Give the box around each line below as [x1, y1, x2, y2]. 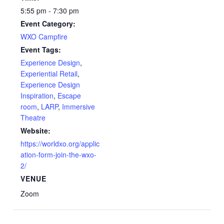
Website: [20, 125, 51, 135]
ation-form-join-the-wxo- [20, 149, 97, 159]
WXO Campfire [20, 31, 68, 41]
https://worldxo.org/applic [20, 138, 100, 148]
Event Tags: [20, 44, 61, 54]
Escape [57, 90, 81, 100]
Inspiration [20, 90, 54, 100]
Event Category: [20, 18, 76, 28]
